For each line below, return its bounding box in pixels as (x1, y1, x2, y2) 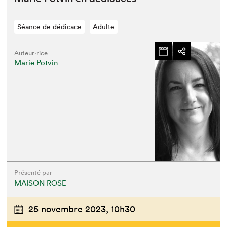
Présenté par (14, 168, 53, 177)
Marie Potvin (14, 58, 58, 68)
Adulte (93, 22, 115, 32)
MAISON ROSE (14, 178, 67, 188)
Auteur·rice (14, 49, 48, 58)
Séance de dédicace (17, 22, 82, 32)
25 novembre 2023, (28, 203, 109, 215)
